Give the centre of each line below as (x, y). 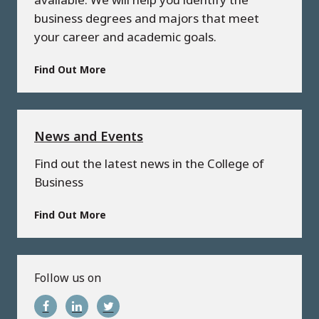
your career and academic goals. (125, 37)
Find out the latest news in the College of (149, 164)
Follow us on (68, 278)
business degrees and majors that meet (147, 19)
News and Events (89, 136)
